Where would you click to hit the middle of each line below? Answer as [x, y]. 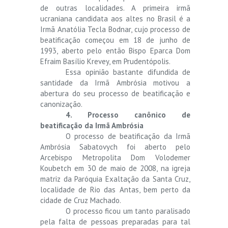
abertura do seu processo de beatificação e [115, 93]
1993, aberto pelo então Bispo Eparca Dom [115, 50]
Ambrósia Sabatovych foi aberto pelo [115, 147]
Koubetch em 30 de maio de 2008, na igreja [115, 168]
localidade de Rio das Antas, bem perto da [115, 189]
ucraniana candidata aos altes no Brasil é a [115, 18]
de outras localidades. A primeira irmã [115, 8]
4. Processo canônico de [128, 115]
